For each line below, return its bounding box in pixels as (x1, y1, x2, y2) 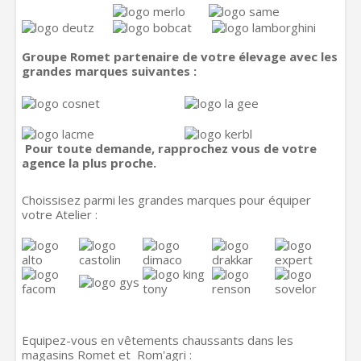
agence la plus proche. (22, 155, 156, 171)
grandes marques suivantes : (22, 63, 200, 79)
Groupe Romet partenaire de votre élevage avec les (22, 48, 338, 64)
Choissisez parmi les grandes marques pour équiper (22, 192, 311, 208)
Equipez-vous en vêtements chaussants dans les (22, 332, 293, 348)
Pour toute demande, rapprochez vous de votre (22, 140, 317, 156)
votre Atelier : (22, 206, 98, 222)
